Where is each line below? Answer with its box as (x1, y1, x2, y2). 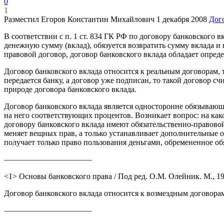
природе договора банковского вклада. (4, 84, 136, 93)
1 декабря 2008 (156, 14, 207, 23)
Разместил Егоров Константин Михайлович (4, 14, 154, 23)
